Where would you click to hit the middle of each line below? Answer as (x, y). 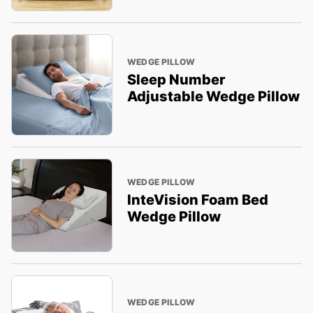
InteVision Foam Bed (197, 199)
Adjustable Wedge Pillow (213, 96)
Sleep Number (176, 79)
